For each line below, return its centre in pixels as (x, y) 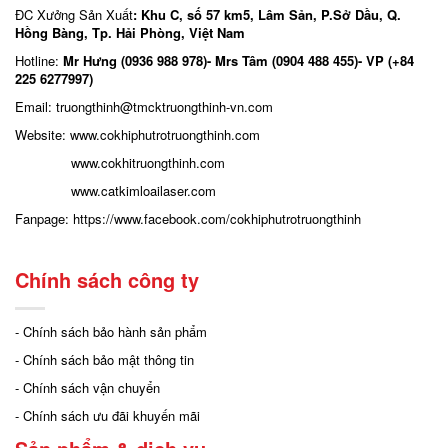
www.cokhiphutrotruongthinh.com (165, 134)
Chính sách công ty (107, 279)
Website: (42, 134)
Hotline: (39, 60)
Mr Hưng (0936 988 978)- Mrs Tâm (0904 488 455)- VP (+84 (238, 60)
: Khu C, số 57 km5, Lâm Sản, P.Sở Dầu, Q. (267, 14)
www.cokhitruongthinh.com (148, 162)
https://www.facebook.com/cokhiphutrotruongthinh (217, 218)
